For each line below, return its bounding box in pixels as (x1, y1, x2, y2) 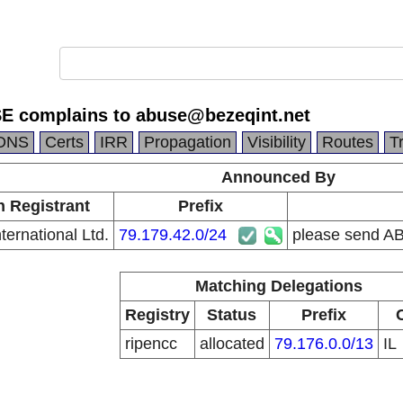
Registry (124, 306, 190, 324)
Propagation (144, 133, 231, 151)
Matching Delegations (194, 277, 363, 295)
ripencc (124, 335, 177, 353)
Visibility (247, 133, 306, 151)
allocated (199, 335, 264, 353)
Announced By (221, 168, 336, 186)
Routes (322, 133, 373, 151)
